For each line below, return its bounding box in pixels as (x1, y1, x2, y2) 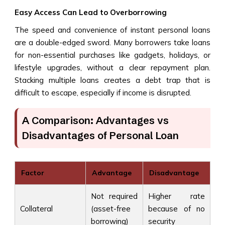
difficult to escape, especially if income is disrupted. (15, 87, 193, 97)
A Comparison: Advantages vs (22, 114, 169, 127)
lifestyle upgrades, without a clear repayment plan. (15, 62, 210, 72)
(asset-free (91, 203, 131, 213)
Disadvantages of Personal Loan (22, 129, 179, 142)
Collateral (20, 203, 55, 213)
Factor (21, 168, 44, 177)
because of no (148, 203, 205, 213)
